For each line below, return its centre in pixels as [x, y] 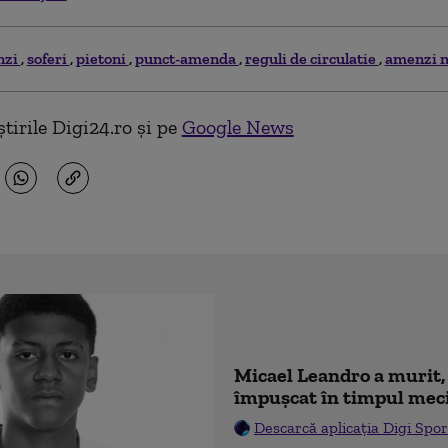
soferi [48, 58]
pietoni [102, 58]
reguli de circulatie [311, 58]
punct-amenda [186, 58]
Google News [237, 126]
